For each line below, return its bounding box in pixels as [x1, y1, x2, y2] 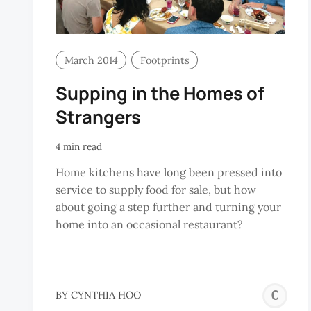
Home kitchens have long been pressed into [56, 165, 282, 179]
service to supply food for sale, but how [56, 182, 256, 196]
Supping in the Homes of [56, 81, 264, 106]
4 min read [56, 140, 102, 153]
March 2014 [64, 53, 118, 67]
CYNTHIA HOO [71, 289, 141, 302]
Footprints [140, 53, 190, 67]
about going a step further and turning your [56, 199, 281, 214]
